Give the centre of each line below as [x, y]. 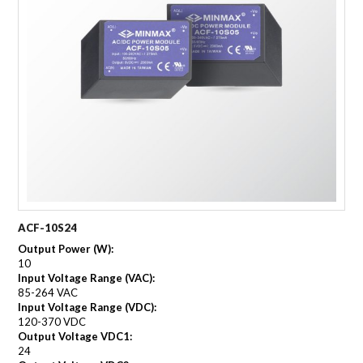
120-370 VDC [52, 321]
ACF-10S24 [48, 227]
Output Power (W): [66, 248]
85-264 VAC [48, 292]
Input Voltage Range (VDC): [88, 307]
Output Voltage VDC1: [75, 336]
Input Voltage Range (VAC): [87, 278]
